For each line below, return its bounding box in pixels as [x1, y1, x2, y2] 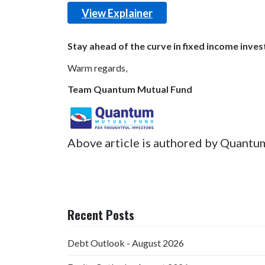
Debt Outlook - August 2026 [67, 237, 184, 249]
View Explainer [82, 6, 153, 20]
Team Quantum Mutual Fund [67, 83, 192, 95]
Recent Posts [67, 206, 134, 224]
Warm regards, [67, 62, 127, 73]
